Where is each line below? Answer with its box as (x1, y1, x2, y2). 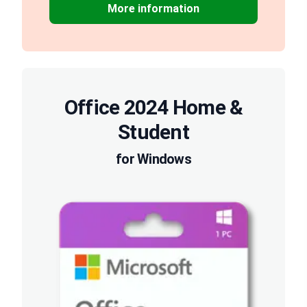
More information (108, 2, 199, 16)
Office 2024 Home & (64, 95, 243, 120)
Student (118, 120, 189, 145)
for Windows (116, 151, 191, 168)
